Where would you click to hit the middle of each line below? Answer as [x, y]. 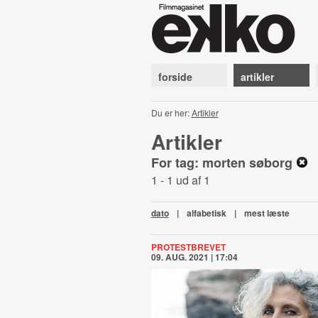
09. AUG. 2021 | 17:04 [194, 257]
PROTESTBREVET [188, 247]
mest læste [267, 213]
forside [175, 77]
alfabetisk [206, 213]
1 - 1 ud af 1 [180, 180]
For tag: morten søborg [223, 163]
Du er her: [171, 113]
